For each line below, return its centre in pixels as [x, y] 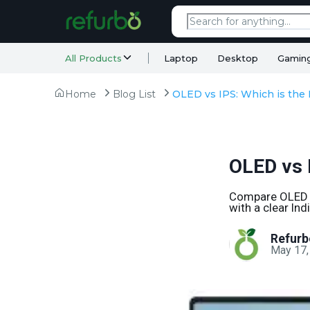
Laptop [181, 58]
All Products [93, 58]
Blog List [134, 94]
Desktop [238, 58]
